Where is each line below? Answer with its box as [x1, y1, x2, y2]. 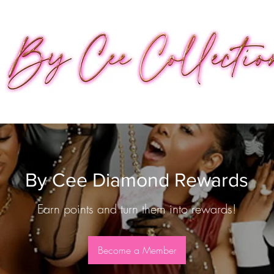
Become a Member [97, 243, 176, 257]
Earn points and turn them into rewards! [37, 201, 237, 217]
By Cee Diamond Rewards [25, 169, 249, 190]
